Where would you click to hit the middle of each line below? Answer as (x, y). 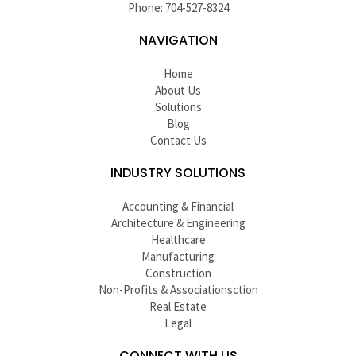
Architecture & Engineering (178, 222)
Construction (178, 273)
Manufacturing (178, 256)
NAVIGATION (178, 40)
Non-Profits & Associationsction (178, 289)
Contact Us (178, 140)
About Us (178, 90)
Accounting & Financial (178, 206)
